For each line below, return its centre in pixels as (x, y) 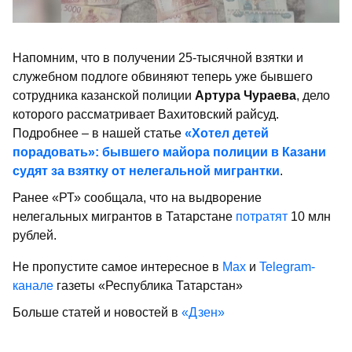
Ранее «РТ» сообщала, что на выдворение (137, 197)
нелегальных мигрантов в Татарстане (124, 216)
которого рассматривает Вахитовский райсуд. (146, 114)
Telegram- (287, 266)
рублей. (35, 235)
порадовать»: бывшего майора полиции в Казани (169, 152)
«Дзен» (203, 312)
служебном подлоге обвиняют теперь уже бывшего (163, 76)
